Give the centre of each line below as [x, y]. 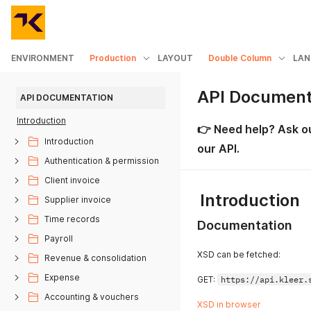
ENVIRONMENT [43, 58]
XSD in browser [229, 304]
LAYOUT [175, 58]
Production [113, 58]
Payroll [59, 238]
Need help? [244, 129]
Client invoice [72, 180]
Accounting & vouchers [92, 297]
